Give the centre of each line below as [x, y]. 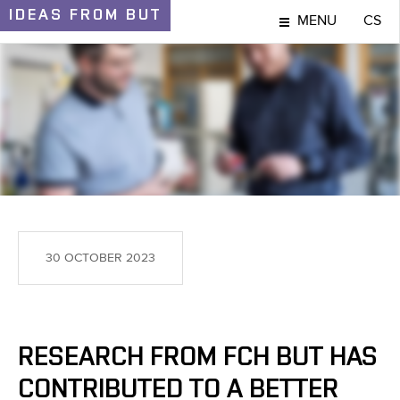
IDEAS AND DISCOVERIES [200, 120]
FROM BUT [116, 15]
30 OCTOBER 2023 [100, 258]
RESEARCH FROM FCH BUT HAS [198, 357]
